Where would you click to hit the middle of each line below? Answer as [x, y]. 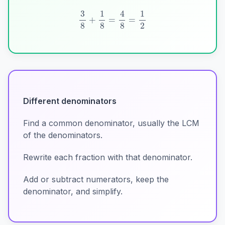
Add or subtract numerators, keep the [96, 180]
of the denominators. [63, 135]
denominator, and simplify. [73, 192]
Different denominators [70, 101]
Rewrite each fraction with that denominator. [108, 157]
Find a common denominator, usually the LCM [111, 123]
